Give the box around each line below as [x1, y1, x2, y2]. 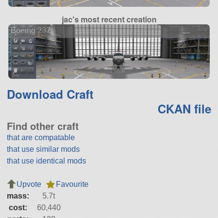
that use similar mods [6, 145, 80, 154]
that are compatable [6, 133, 75, 142]
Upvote [16, 180, 41, 189]
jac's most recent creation [61, 13, 157, 25]
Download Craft [6, 86, 93, 103]
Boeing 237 [10, 26, 51, 35]
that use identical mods [6, 157, 86, 165]
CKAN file [158, 100, 212, 117]
